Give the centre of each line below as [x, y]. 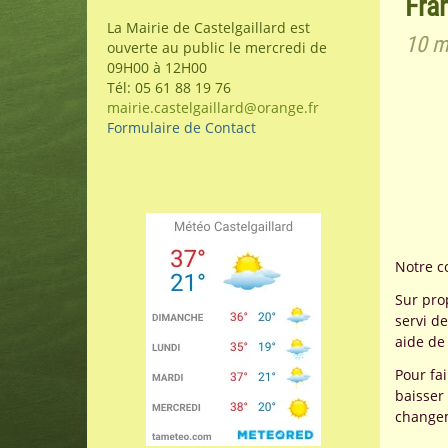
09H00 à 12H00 [157, 67]
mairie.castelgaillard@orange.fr [213, 107]
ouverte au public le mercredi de [217, 47]
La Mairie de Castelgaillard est [208, 27]
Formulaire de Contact [181, 127]
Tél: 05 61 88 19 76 [169, 87]
